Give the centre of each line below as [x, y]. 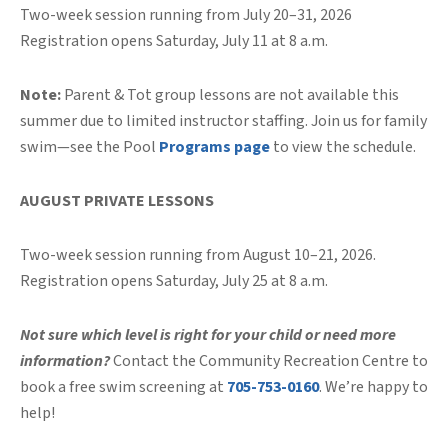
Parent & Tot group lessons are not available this [230, 94]
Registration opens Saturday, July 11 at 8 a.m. [174, 40]
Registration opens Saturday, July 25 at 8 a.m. [174, 280]
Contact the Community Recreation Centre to [269, 360]
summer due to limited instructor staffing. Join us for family [223, 120]
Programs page [216, 146]
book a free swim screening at [123, 386]
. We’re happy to [373, 386]
